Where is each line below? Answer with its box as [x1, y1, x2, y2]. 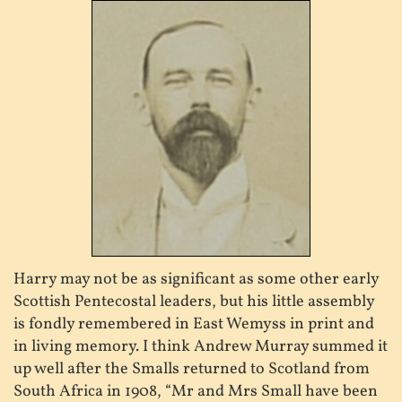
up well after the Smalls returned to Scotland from [13, 357, 370, 380]
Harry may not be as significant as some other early [13, 267, 379, 291]
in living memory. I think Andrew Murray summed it [13, 335, 388, 358]
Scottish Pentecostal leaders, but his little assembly [13, 290, 374, 313]
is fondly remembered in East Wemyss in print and [13, 312, 374, 336]
